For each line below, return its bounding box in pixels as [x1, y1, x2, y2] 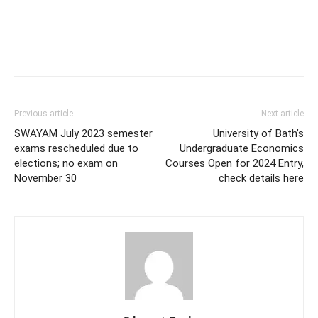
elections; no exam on [14, 157, 118, 170]
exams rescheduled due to [14, 142, 138, 155]
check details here [219, 172, 304, 185]
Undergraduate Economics [180, 142, 304, 155]
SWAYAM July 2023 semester [14, 127, 153, 141]
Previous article [14, 109, 73, 119]
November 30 [14, 172, 77, 185]
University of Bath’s [213, 127, 304, 141]
